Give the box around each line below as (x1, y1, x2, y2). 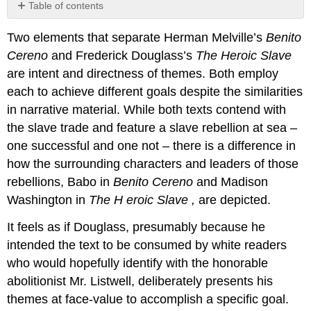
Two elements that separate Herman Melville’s (7, 31, 267, 45)
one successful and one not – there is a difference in (7, 139, 296, 153)
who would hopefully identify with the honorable (7, 255, 269, 270)
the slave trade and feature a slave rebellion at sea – (7, 121, 298, 135)
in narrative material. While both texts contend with (7, 103, 287, 117)
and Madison (196, 175, 269, 190)
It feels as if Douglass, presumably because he (7, 219, 266, 234)
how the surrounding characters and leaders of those (7, 157, 299, 171)
